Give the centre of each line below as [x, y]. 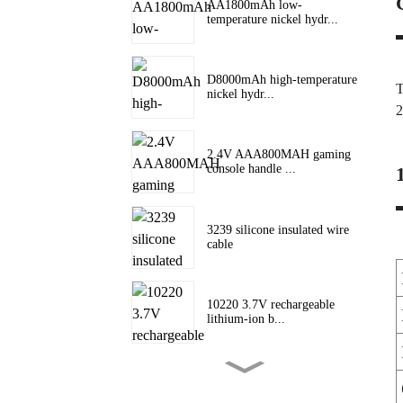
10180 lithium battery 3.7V [277, 387]
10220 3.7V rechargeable [271, 304]
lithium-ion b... [246, 318]
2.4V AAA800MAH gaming [279, 155]
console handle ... [251, 169]
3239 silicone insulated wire [278, 229]
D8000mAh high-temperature [282, 79]
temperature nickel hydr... [273, 19]
